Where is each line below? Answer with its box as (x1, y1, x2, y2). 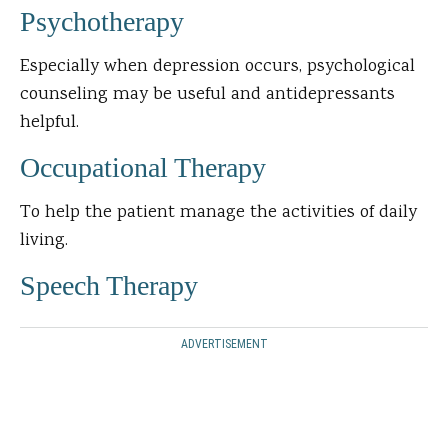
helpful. (20, 110, 79, 137)
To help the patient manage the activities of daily (20, 200, 417, 227)
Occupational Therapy (20, 152, 266, 184)
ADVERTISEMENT (180, 337, 268, 352)
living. (20, 228, 68, 255)
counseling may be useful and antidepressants (20, 82, 395, 109)
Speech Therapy (20, 270, 198, 302)
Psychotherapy (20, 6, 184, 38)
